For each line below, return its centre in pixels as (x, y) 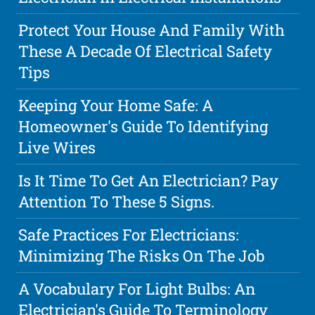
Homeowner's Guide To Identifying (143, 127)
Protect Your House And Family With (152, 30)
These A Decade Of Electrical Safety (146, 51)
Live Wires (57, 148)
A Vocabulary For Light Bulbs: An (137, 289)
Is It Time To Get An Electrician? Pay (149, 181)
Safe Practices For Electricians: (129, 235)
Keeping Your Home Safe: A (116, 105)
